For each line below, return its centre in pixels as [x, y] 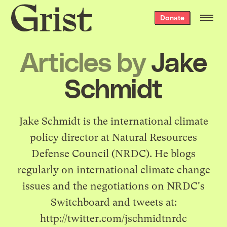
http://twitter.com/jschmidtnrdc [113, 218]
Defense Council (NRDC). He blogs [113, 154]
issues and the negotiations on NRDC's [113, 186]
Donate [172, 17]
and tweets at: [143, 202]
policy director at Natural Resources [113, 137]
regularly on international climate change [113, 170]
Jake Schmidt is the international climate [113, 121]
